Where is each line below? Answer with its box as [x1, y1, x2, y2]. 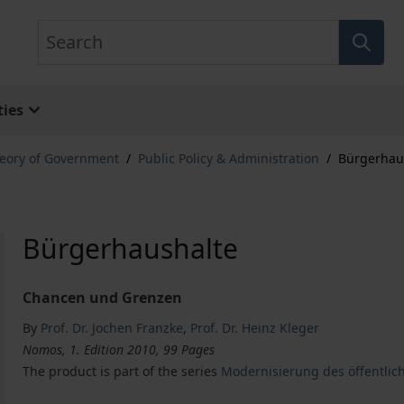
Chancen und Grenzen [23, 288, 183, 308]
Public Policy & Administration [138, 150, 319, 167]
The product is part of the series [23, 363, 222, 380]
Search [36, 20, 84, 40]
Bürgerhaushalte [23, 230, 239, 267]
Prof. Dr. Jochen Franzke [41, 319, 184, 336]
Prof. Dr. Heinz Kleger [190, 319, 320, 336]
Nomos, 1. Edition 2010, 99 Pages [23, 341, 216, 358]
